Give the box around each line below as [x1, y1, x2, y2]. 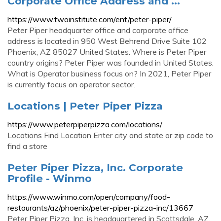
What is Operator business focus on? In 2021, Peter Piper [7, 69, 211, 78]
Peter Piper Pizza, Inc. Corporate [7, 161, 183, 174]
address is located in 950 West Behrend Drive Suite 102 [7, 36, 207, 46]
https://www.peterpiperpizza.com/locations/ [7, 119, 162, 129]
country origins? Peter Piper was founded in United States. [7, 58, 214, 68]
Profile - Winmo [7, 172, 92, 184]
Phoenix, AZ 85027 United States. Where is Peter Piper [7, 47, 206, 57]
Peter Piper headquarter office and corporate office [7, 25, 188, 35]
